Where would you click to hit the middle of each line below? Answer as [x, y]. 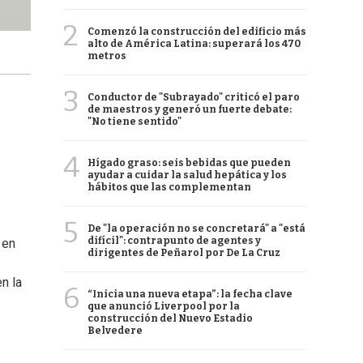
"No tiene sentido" [135, 122]
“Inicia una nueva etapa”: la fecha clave [190, 294]
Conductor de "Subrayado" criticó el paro [194, 97]
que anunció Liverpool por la [164, 306]
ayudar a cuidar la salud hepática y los [187, 175]
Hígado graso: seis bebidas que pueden [189, 163]
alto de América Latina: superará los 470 [194, 44]
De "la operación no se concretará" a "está [196, 228]
